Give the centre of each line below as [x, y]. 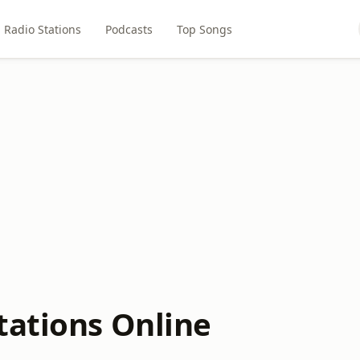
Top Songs [205, 29]
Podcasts [129, 29]
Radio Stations [43, 29]
